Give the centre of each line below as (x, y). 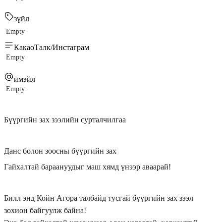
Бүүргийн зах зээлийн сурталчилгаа (65, 119)
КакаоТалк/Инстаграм (52, 47)
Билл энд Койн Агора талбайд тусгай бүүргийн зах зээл (99, 198)
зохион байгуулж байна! (45, 210)
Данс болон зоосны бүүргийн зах (60, 151)
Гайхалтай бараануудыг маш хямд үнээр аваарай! (87, 166)
